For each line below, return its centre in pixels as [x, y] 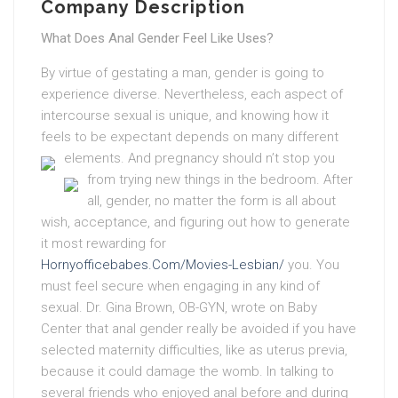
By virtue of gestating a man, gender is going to [183, 73]
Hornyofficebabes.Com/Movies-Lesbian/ [163, 265]
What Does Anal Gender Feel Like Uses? [157, 38]
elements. [94, 158]
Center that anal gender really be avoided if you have [199, 329]
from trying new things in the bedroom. [203, 179]
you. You [312, 265]
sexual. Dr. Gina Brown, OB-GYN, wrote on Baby [179, 307]
